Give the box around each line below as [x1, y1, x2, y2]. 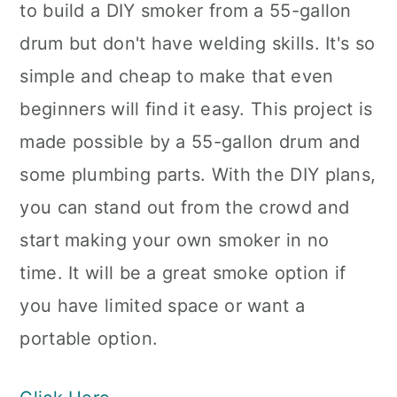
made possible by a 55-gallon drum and [19, 131, 361, 152]
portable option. [19, 328, 159, 349]
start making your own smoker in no [19, 230, 330, 251]
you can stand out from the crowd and [19, 197, 350, 218]
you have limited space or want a [19, 295, 305, 316]
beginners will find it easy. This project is [19, 98, 373, 120]
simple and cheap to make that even [19, 66, 334, 87]
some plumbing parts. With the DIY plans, [19, 164, 377, 185]
